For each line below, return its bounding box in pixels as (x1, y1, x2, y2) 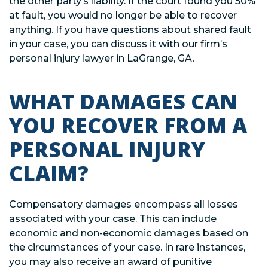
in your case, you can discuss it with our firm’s (9, 38, 227, 50)
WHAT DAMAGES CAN (9, 87, 237, 115)
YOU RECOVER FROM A (9, 111, 247, 139)
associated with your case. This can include (9, 212, 217, 224)
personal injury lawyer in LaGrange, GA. (9, 52, 194, 64)
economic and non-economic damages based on (9, 227, 248, 239)
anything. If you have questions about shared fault (9, 23, 251, 35)
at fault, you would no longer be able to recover (9, 9, 237, 21)
